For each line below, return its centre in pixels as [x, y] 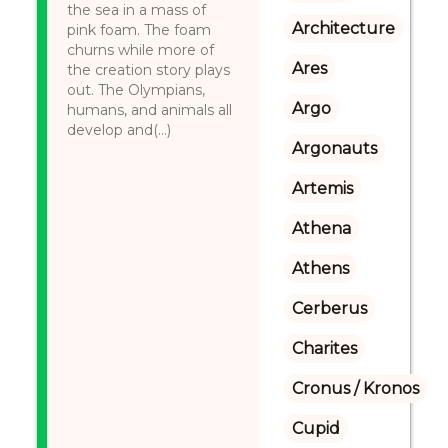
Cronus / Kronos [355, 388]
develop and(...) [119, 130]
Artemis [322, 188]
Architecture [343, 28]
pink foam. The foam [139, 30]
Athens [320, 268]
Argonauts [334, 148]
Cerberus [329, 308]
